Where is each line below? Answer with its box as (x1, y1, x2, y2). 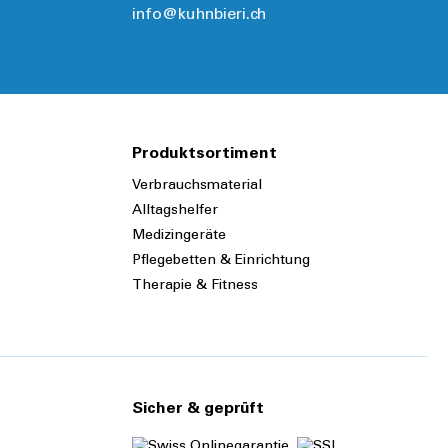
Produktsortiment (132, 146, 277, 163)
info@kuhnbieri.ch (132, 7, 266, 24)
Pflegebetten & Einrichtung (132, 254, 310, 269)
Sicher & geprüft (132, 401, 264, 418)
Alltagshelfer (132, 204, 218, 219)
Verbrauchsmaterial (132, 179, 262, 194)
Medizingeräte (132, 229, 226, 244)
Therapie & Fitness (132, 279, 258, 294)
